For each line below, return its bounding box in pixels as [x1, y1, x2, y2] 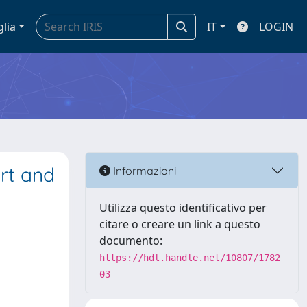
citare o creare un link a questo [99, 217, 260, 232]
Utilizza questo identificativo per [99, 200, 267, 215]
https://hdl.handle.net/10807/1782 [99, 252, 280, 263]
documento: [99, 233, 162, 248]
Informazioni [110, 163, 176, 177]
